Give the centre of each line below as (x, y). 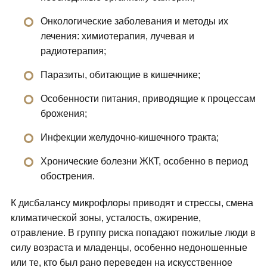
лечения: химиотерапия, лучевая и (117, 36)
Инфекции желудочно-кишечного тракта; (129, 138)
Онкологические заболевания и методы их (134, 21)
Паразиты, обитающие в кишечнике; (120, 75)
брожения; (63, 114)
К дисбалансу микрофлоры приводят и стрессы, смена (132, 203)
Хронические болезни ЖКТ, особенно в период (144, 162)
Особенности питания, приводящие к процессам (148, 99)
